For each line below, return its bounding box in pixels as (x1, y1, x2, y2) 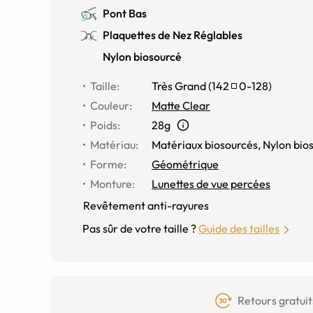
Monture (90, 177, 132, 191)
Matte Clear (152, 99, 210, 112)
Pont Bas (103, 6, 147, 20)
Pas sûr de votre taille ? (82, 221, 196, 235)
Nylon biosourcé (103, 50, 182, 64)
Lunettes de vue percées (152, 177, 270, 191)
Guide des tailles (198, 221, 279, 235)
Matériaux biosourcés (152, 138, 258, 152)
